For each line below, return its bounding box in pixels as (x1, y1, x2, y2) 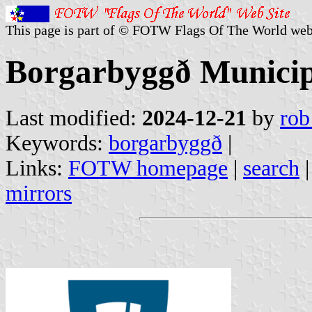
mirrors (6, 180, 72, 205)
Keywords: (6, 130, 109, 155)
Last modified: (6, 105, 142, 130)
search (243, 155, 299, 180)
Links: (6, 155, 68, 180)
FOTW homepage (68, 155, 228, 180)
